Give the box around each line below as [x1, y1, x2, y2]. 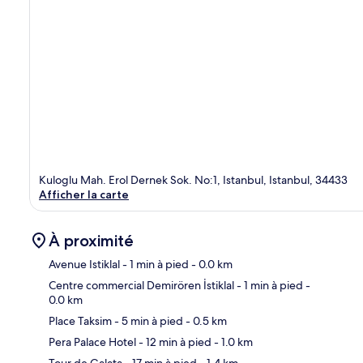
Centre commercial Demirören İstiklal [49, 277, 234, 293]
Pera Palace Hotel [49, 334, 136, 349]
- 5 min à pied [112, 313, 183, 328]
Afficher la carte [39, 186, 129, 202]
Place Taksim [49, 313, 112, 328]
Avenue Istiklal [49, 256, 120, 271]
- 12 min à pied [136, 334, 211, 349]
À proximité [49, 230, 134, 250]
